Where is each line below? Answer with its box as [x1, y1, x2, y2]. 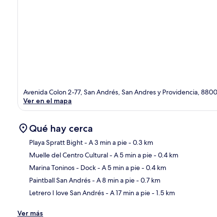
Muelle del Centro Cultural [29, 150, 108, 159]
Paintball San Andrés [29, 175, 91, 185]
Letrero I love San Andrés [29, 188, 104, 197]
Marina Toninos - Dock [29, 163, 96, 172]
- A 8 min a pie [91, 175, 135, 185]
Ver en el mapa [23, 96, 72, 105]
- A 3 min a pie [83, 138, 127, 147]
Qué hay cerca [29, 122, 93, 134]
